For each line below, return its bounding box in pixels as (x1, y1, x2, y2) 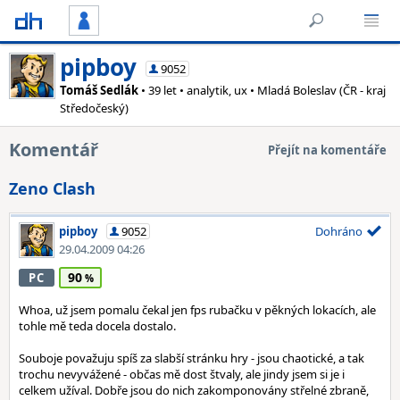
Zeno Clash (9, 178, 96, 199)
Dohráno (315, 223, 362, 239)
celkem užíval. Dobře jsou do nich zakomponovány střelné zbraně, (19, 382, 369, 398)
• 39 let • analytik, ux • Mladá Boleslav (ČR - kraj (138, 82, 386, 98)
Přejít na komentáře (268, 142, 387, 158)
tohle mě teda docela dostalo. (19, 318, 176, 334)
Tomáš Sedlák (60, 82, 138, 98)
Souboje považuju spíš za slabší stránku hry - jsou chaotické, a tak (19, 350, 364, 366)
